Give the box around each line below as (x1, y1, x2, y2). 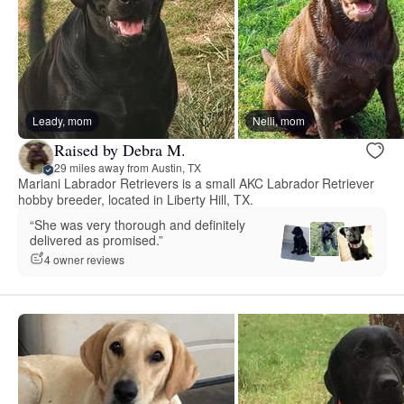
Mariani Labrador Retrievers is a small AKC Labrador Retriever (18, 174, 375, 193)
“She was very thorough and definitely (30, 216, 245, 234)
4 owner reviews (44, 251, 124, 267)
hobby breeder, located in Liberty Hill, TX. (18, 190, 253, 209)
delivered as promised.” (30, 231, 163, 250)
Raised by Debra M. (54, 138, 186, 161)
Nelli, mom (252, 113, 305, 129)
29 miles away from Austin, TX (54, 159, 201, 175)
